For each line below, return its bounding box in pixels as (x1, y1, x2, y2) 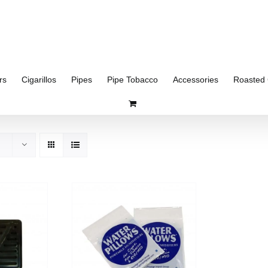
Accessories (172, 74, 218, 84)
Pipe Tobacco (106, 74, 158, 84)
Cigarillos (21, 74, 56, 84)
